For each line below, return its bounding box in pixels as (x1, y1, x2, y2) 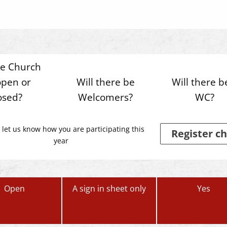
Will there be (76, 75, 135, 89)
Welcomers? (78, 90, 133, 104)
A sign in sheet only (72, 183, 146, 194)
